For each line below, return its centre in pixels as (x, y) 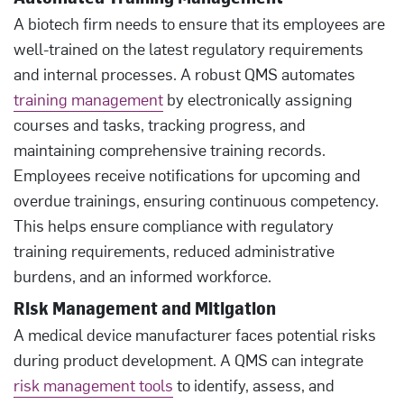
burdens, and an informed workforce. (146, 275)
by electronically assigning (258, 99)
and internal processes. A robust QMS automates (184, 73)
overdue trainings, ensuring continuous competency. (196, 200)
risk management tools (93, 385)
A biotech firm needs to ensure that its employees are (199, 23)
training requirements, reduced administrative (174, 250)
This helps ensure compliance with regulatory (174, 225)
